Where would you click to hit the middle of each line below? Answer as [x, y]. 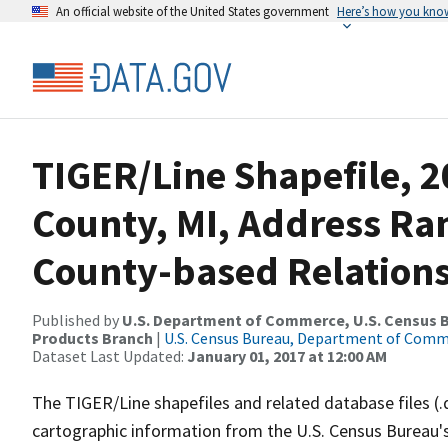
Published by [77, 320]
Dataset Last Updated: [109, 356]
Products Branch [92, 338]
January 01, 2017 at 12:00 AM [287, 356]
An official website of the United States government [192, 11]
